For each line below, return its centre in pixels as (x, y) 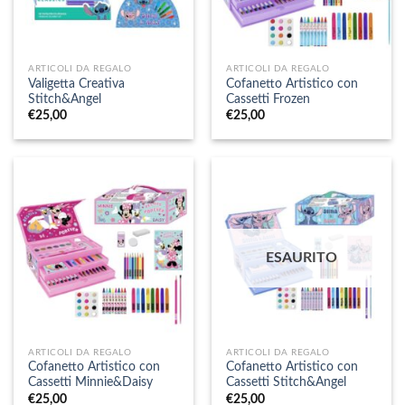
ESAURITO (301, 258)
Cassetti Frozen (268, 99)
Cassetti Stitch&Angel (287, 383)
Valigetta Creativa (77, 84)
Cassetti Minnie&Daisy (91, 383)
